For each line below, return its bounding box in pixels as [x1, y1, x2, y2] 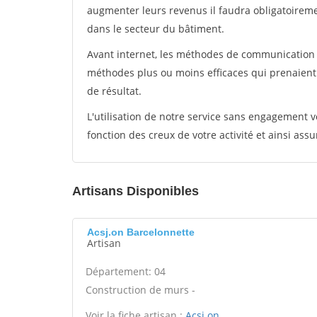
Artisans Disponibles [72, 184, 199, 198]
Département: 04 [86, 265, 166, 278]
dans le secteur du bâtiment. [87, 22, 224, 35]
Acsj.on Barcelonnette [87, 226, 195, 238]
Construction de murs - [86, 283, 195, 296]
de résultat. [87, 84, 142, 98]
